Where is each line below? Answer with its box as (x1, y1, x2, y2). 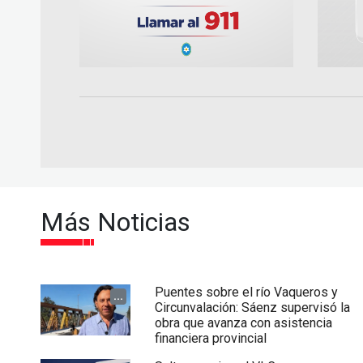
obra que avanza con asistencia (155, 315, 333, 331)
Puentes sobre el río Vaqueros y (155, 284, 339, 301)
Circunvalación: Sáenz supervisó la (155, 300, 351, 316)
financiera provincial (155, 331, 267, 347)
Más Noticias (40, 207, 190, 238)
